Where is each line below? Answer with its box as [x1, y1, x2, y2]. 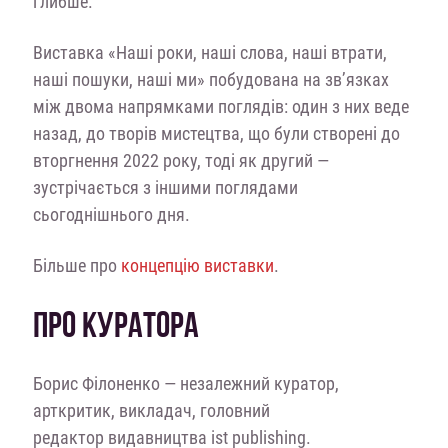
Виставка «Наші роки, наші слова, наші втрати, [32, 40, 387, 64]
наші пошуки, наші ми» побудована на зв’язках [32, 67, 389, 91]
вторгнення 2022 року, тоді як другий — [32, 148, 329, 172]
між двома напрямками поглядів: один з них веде [32, 94, 409, 118]
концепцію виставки [116, 253, 274, 277]
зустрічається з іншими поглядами [32, 175, 298, 199]
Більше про [32, 253, 117, 277]
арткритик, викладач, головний [32, 398, 270, 422]
